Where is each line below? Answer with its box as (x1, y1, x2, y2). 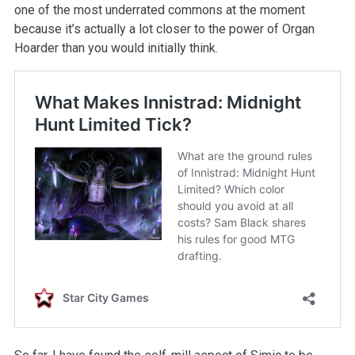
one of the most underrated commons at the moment (13, 2, 305, 18)
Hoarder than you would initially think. (13, 40, 218, 56)
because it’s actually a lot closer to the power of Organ (13, 21, 315, 37)
